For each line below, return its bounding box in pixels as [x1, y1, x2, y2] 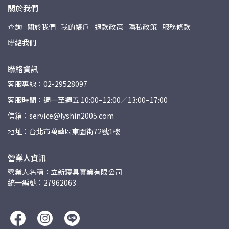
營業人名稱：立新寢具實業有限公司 [8, 166, 122, 177]
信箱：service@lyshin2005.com [8, 110, 114, 121]
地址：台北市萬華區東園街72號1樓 [8, 126, 120, 136]
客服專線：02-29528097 [8, 78, 87, 89]
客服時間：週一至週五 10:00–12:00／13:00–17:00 [8, 94, 168, 105]
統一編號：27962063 [8, 177, 76, 188]
